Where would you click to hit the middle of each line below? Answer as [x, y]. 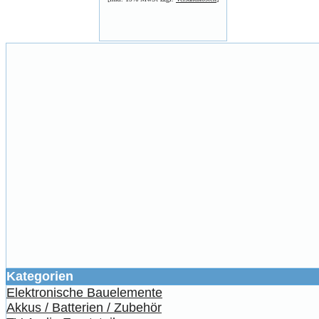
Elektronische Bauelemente [84, 292]
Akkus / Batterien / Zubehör [84, 307]
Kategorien [40, 276]
